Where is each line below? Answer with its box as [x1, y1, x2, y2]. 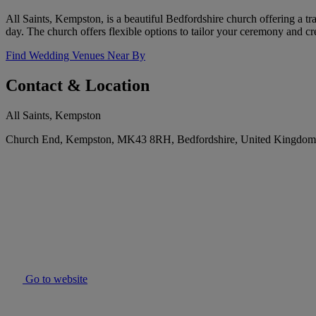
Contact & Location [6, 76, 150, 95]
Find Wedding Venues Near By [6, 49, 145, 62]
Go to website [23, 273, 87, 286]
